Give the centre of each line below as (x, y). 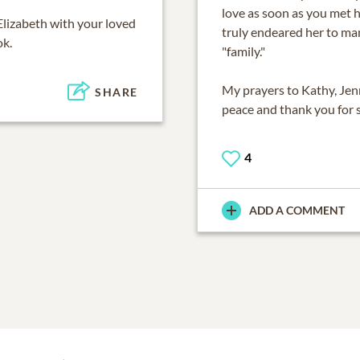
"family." (243, 51)
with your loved (91, 23)
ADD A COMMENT (297, 211)
